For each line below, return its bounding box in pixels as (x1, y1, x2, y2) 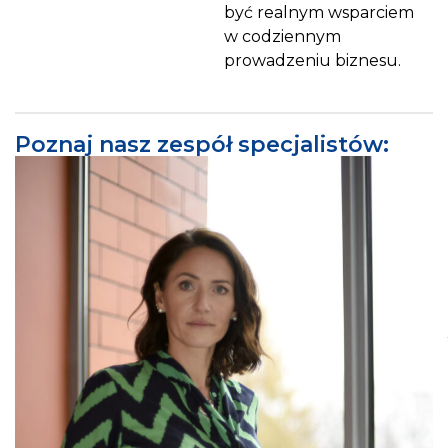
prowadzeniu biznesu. (224, 50, 401, 70)
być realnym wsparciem (224, 2, 414, 22)
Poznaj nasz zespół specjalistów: (15, 131, 389, 159)
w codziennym (224, 26, 341, 46)
